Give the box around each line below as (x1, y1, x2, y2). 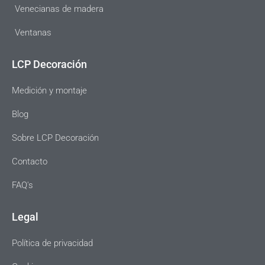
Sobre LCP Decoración (12, 132, 99, 144)
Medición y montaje (12, 85, 87, 96)
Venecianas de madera (15, 4, 104, 15)
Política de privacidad (12, 238, 93, 249)
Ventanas (15, 27, 51, 38)
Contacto (12, 156, 47, 167)
